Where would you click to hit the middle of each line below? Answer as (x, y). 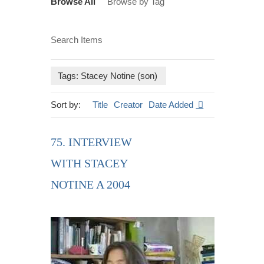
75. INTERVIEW (92, 142)
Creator (128, 104)
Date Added (172, 104)
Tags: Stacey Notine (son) (107, 75)
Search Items (77, 40)
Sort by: (66, 104)
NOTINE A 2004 (91, 184)
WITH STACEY (89, 163)
